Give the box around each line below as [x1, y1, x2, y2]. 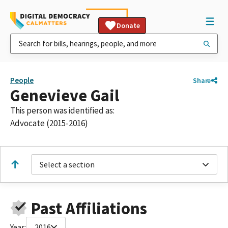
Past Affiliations [31, 197, 147, 219]
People [10, 75, 34, 85]
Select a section [40, 159, 95, 169]
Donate [117, 21, 140, 30]
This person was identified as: [10, 105, 115, 116]
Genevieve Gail [10, 85, 119, 106]
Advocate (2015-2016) [10, 118, 88, 129]
